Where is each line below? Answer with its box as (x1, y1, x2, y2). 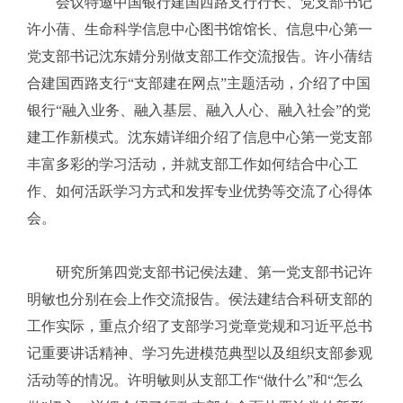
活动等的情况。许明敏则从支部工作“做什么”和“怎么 (27, 372, 363, 388)
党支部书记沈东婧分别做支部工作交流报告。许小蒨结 (27, 48, 372, 64)
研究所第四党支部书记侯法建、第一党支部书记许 (27, 264, 372, 280)
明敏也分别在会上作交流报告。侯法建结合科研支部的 (27, 291, 372, 307)
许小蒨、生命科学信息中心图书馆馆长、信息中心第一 (27, 21, 372, 37)
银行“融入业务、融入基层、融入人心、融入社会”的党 (27, 102, 371, 118)
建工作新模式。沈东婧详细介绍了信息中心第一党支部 (27, 129, 372, 145)
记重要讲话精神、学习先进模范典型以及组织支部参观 (27, 345, 372, 361)
